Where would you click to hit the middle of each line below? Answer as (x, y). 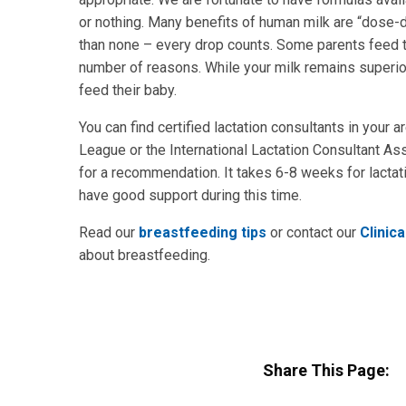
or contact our (311, 232)
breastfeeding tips (203, 232)
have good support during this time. (190, 195)
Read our (109, 232)
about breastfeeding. (145, 255)
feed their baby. (128, 90)
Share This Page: (326, 370)
